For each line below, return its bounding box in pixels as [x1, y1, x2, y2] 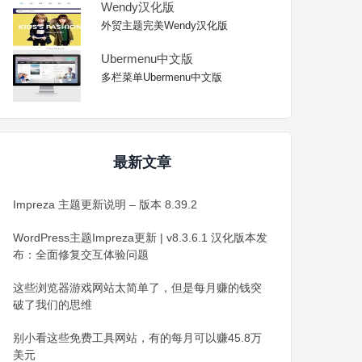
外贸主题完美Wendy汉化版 [101, 19, 229, 32]
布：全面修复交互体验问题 [13, 247, 149, 261]
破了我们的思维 [13, 297, 93, 311]
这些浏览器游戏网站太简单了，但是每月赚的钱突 [13, 280, 263, 294]
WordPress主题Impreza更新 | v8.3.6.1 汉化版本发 [13, 230, 268, 244]
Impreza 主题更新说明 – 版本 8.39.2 [13, 197, 198, 211]
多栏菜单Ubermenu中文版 [101, 70, 223, 83]
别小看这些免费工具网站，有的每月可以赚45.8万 [13, 330, 263, 344]
